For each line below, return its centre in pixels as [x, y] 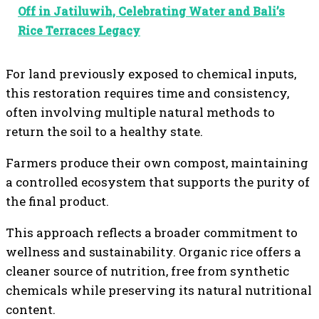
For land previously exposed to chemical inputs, [151, 74]
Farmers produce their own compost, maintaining [157, 163]
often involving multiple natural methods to [140, 113]
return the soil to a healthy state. [106, 132]
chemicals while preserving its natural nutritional [159, 291]
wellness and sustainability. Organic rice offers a [153, 252]
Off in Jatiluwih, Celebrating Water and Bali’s [151, 11]
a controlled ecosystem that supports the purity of [158, 182]
